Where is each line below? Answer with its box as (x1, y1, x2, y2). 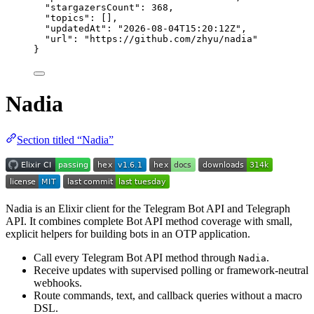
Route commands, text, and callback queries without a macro (34, 289, 302, 301)
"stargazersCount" (45, 1, 140, 13)
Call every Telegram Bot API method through (34, 251, 238, 264)
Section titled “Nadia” (17, 133, 114, 146)
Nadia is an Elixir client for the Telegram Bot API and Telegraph (6, 202, 290, 214)
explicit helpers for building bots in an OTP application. (6, 227, 250, 240)
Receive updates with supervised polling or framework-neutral (34, 264, 308, 276)
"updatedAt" (45, 22, 107, 34)
